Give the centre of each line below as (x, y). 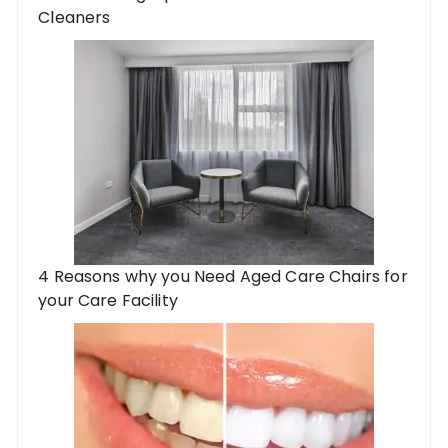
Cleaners (74, 17)
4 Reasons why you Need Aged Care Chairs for (223, 276)
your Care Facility (108, 300)
